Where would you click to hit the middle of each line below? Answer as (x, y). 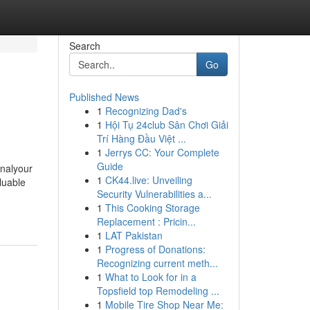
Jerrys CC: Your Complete (162, 152)
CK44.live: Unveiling (148, 180)
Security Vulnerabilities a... (154, 194)
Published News (104, 97)
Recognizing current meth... (157, 263)
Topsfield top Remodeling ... (158, 291)
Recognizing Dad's (146, 111)
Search (84, 46)
